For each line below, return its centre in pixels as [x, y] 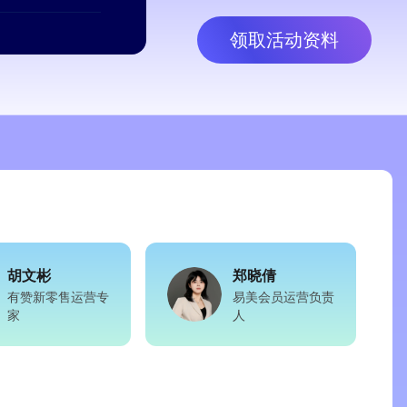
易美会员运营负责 [283, 297]
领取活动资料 [284, 40]
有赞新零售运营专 [58, 297]
